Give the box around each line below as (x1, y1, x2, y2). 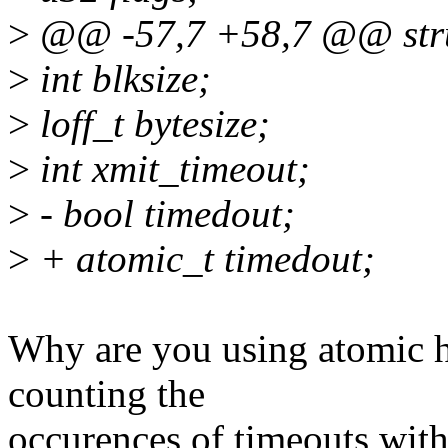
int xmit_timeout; (30, 147, 310, 191)
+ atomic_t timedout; (30, 237, 375, 281)
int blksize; (30, 57, 211, 101)
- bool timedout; (30, 192, 295, 236)
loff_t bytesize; (30, 102, 270, 146)
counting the (8, 372, 205, 416)
